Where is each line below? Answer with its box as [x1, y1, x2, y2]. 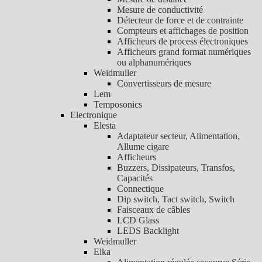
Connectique [117, 183, 164, 194]
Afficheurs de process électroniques [117, 36, 248, 46]
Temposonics [94, 99, 142, 109]
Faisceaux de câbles [117, 204, 190, 215]
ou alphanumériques [117, 57, 191, 67]
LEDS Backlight [117, 225, 179, 236]
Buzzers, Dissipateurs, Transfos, [117, 162, 235, 173]
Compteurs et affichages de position [117, 25, 249, 36]
